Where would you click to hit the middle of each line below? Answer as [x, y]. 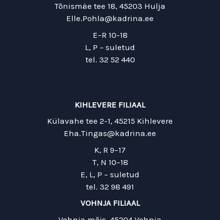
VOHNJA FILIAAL [110, 203]
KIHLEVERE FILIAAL [110, 104]
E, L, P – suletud [110, 174]
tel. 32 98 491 [110, 186]
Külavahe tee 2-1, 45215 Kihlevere [110, 121]
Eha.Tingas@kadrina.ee [110, 133]
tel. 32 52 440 [110, 59]
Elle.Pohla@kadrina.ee [110, 18]
